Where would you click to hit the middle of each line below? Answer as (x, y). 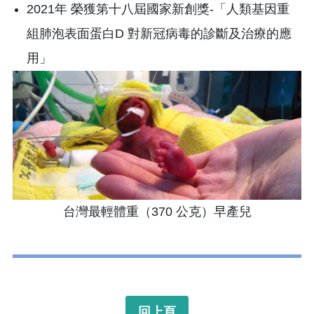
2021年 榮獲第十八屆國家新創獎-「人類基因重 (158, 9)
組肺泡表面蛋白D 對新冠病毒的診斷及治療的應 (159, 34)
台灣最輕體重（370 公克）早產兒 (157, 212)
